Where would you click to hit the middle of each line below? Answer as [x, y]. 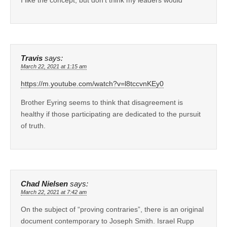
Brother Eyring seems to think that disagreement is [102, 102]
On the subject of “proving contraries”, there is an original [112, 209]
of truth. [33, 125]
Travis [32, 58]
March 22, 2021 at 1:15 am [54, 66]
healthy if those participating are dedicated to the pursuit [111, 114]
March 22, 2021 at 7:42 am [54, 192]
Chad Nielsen [44, 184]
